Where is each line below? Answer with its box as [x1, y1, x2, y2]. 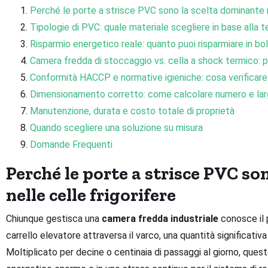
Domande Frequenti [30, 139, 112, 151]
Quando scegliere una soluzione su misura [30, 122, 203, 134]
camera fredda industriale [102, 213, 218, 225]
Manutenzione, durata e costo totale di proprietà [30, 105, 234, 117]
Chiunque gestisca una [6, 213, 102, 225]
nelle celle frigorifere [6, 184, 176, 206]
